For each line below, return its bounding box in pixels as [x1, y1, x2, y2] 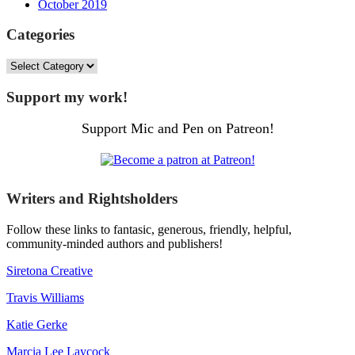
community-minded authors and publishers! [6, 236, 223, 250]
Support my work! [6, 88, 128, 105]
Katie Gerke [6, 317, 67, 331]
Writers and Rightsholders [6, 190, 177, 208]
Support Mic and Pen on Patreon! [81, 120, 274, 137]
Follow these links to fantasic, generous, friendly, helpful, [6, 222, 292, 236]
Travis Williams [6, 290, 84, 304]
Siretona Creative [6, 263, 93, 277]
